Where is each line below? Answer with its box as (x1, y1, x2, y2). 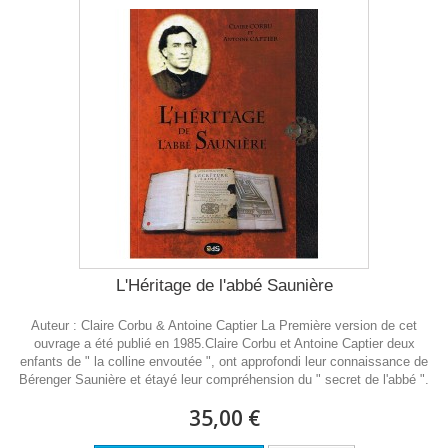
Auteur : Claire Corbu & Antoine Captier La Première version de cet (31, 318, 417, 333)
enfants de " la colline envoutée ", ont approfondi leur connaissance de (20, 354, 428, 369)
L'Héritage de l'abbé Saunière (115, 276, 333, 295)
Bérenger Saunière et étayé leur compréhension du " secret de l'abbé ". (19, 372, 429, 387)
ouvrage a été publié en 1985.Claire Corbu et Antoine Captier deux (33, 336, 415, 351)
